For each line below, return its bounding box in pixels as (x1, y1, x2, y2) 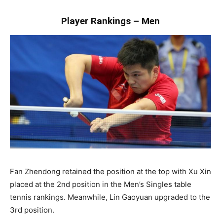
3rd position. (10, 205, 54, 215)
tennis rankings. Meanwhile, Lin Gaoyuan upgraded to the (10, 192, 210, 202)
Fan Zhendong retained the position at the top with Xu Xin (10, 166, 211, 176)
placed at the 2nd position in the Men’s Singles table (10, 179, 191, 189)
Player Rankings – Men (61, 15, 160, 27)
